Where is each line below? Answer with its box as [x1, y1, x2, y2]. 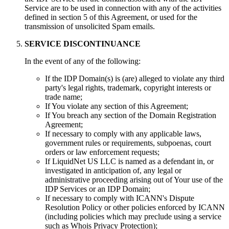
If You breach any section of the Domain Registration [45, 111, 216, 120]
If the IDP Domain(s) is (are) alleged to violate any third [45, 74, 224, 83]
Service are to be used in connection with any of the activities [25, 4, 221, 13]
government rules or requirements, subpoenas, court [45, 139, 211, 148]
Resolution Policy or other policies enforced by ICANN [45, 203, 225, 212]
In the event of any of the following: [25, 57, 141, 66]
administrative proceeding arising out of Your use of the [45, 175, 223, 185]
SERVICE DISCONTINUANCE [25, 39, 141, 49]
